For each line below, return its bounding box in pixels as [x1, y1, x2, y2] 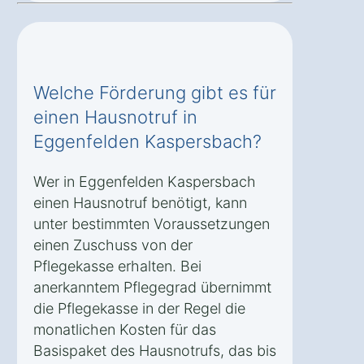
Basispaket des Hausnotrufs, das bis [33, 342, 276, 360]
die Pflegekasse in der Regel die [33, 300, 245, 318]
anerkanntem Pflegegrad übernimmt [33, 279, 271, 297]
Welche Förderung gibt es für [33, 82, 276, 104]
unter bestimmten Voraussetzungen [33, 215, 270, 233]
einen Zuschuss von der [33, 236, 193, 254]
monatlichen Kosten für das [33, 321, 216, 339]
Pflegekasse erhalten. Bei [33, 258, 201, 275]
